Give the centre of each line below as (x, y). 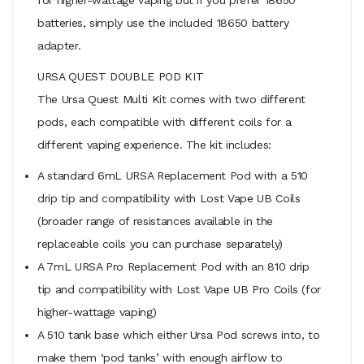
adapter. (59, 45)
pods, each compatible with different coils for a (165, 121)
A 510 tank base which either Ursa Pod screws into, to (179, 334)
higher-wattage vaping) (97, 312)
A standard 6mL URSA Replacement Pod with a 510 (173, 175)
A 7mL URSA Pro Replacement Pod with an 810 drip (173, 266)
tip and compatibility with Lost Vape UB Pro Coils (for (180, 289)
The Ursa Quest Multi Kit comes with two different (171, 99)
